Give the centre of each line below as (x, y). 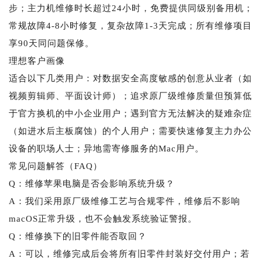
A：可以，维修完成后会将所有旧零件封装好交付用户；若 (129, 254)
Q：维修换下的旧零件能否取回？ (78, 236)
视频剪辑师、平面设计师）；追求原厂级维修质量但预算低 (130, 96)
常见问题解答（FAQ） (56, 166)
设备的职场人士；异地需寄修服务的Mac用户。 (106, 148)
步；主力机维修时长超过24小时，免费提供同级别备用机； (131, 8)
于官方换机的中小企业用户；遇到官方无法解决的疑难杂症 (130, 113)
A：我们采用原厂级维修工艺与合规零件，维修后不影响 (125, 201)
